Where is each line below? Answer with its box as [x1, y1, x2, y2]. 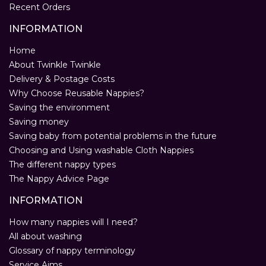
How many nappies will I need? [9, 217, 138, 228]
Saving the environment [9, 102, 110, 113]
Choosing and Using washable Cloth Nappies [9, 145, 194, 156]
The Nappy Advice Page [9, 173, 109, 185]
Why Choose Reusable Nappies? [9, 88, 144, 99]
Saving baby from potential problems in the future [9, 131, 217, 142]
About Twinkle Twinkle [9, 59, 101, 71]
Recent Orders [9, 2, 70, 13]
